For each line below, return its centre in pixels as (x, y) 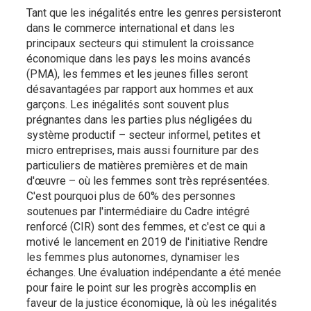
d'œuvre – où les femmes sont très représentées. (148, 180)
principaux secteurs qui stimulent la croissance (140, 43)
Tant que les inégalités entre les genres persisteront (154, 12)
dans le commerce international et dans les (131, 28)
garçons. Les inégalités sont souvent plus (128, 104)
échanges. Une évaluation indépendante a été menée (154, 272)
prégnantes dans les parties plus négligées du (139, 119)
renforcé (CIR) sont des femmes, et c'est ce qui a (146, 226)
